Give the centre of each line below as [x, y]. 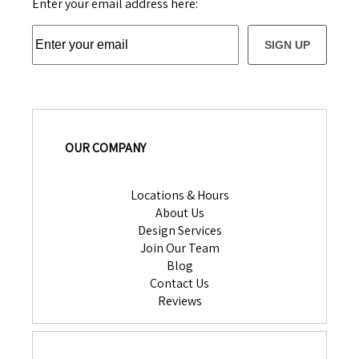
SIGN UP [287, 45]
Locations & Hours [179, 195]
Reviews [179, 301]
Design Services [179, 230]
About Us [179, 212]
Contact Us [179, 283]
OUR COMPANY [105, 148]
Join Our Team [179, 248]
